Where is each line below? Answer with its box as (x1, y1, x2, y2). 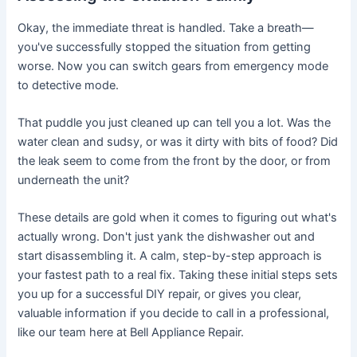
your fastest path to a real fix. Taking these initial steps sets (18, 268, 339, 283)
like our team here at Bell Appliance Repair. (18, 325, 245, 340)
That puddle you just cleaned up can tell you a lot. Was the (18, 116, 331, 131)
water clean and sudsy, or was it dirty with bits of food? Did (18, 135, 339, 150)
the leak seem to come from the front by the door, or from (18, 154, 331, 169)
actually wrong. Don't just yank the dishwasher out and (18, 229, 316, 245)
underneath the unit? (18, 173, 130, 188)
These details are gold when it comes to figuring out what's (18, 210, 338, 226)
